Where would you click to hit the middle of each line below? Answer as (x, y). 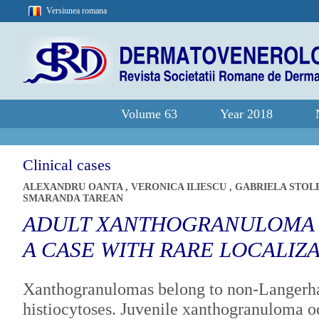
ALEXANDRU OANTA (74, 187)
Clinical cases (67, 165)
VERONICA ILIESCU (180, 187)
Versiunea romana (77, 11)
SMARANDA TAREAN (73, 198)
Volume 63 (149, 114)
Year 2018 (246, 114)
